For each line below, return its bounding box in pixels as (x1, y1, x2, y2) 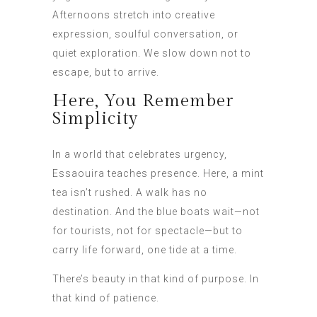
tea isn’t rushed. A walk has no (52, 187, 207, 199)
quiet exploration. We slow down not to (52, 47, 251, 59)
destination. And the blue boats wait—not (52, 206, 260, 218)
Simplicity (52, 108, 138, 129)
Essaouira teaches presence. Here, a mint (52, 168, 264, 180)
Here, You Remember (52, 91, 234, 112)
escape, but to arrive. (52, 67, 159, 79)
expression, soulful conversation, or (52, 28, 238, 40)
